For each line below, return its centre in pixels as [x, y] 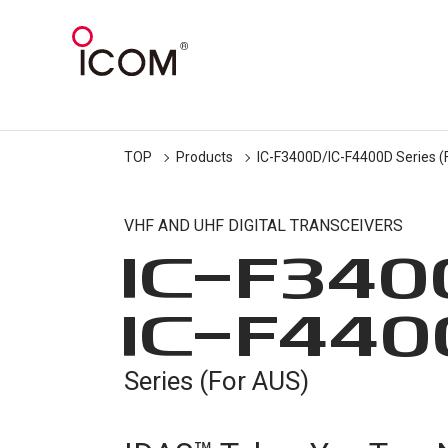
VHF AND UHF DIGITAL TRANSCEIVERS [263, 225]
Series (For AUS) [216, 381]
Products [204, 157]
